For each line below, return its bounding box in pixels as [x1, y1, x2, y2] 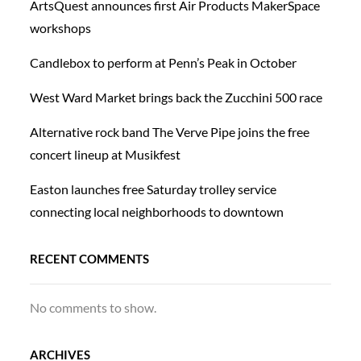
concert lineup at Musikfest [30, 147, 181, 163]
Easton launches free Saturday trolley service [30, 181, 277, 197]
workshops [30, 20, 92, 36]
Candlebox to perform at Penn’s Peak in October [30, 55, 297, 71]
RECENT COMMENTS [30, 251, 150, 267]
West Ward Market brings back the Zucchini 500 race [30, 89, 323, 106]
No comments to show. [30, 300, 157, 316]
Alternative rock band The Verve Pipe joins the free [30, 124, 310, 140]
